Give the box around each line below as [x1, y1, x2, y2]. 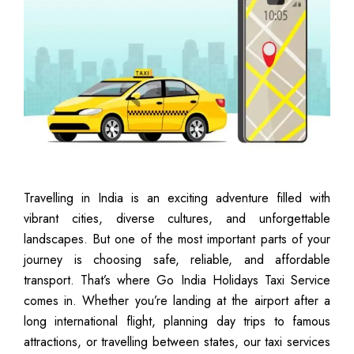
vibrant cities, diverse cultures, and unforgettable [24, 209, 330, 228]
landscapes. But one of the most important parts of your [24, 229, 330, 248]
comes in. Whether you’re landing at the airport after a [24, 291, 330, 310]
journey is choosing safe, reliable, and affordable [24, 250, 330, 269]
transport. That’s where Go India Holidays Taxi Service [24, 270, 330, 289]
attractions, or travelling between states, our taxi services [24, 332, 330, 351]
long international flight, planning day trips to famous [24, 311, 330, 330]
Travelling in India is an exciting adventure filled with [24, 188, 330, 207]
